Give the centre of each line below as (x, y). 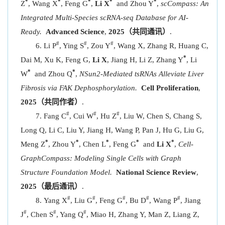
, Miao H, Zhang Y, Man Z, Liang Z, (143, 214)
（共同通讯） (147, 32)
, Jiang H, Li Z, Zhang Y (145, 60)
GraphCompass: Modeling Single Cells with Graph (101, 158)
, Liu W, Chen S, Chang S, (161, 116)
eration (187, 88)
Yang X (55, 200)
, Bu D (136, 200)
